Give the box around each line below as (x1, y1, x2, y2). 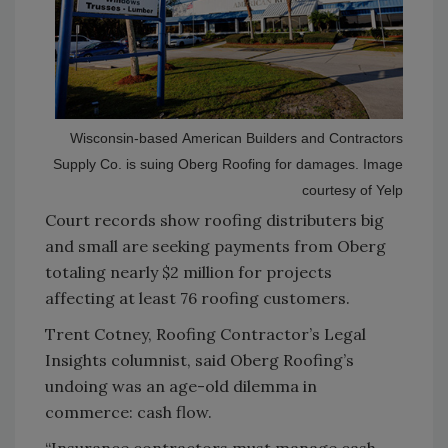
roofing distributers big (200, 209, 384, 230)
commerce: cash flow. (45, 401, 216, 422)
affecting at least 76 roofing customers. (45, 287, 354, 308)
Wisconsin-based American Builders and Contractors (70, 129, 403, 146)
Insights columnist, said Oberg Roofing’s (45, 349, 354, 370)
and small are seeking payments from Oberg (45, 235, 386, 256)
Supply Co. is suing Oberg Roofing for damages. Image (53, 155, 403, 172)
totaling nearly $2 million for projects (45, 261, 332, 282)
